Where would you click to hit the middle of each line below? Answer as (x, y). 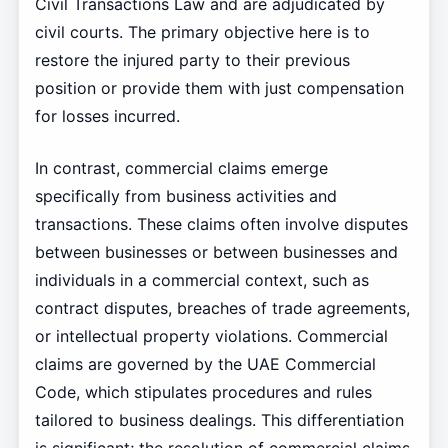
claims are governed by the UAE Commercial (205, 364)
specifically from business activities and (185, 196)
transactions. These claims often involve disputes (221, 224)
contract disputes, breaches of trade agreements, (222, 308)
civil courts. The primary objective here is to (202, 32)
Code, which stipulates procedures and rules (203, 392)
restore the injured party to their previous (192, 60)
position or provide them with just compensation (219, 88)
